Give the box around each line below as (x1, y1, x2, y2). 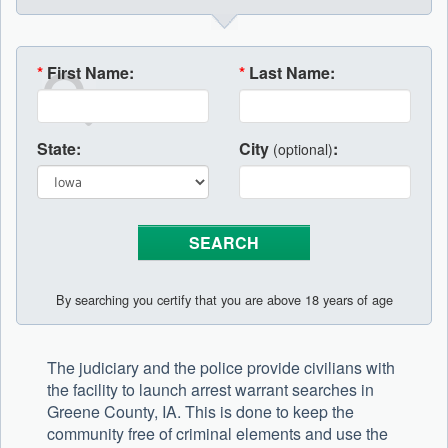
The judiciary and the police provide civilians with (47, 356, 395, 380)
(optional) (273, 139, 333, 160)
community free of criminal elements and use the (47, 422, 388, 446)
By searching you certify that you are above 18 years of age (55, 290, 393, 310)
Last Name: (249, 61, 335, 85)
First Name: (47, 61, 134, 85)
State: (37, 137, 81, 161)
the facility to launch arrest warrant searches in (47, 378, 374, 402)
